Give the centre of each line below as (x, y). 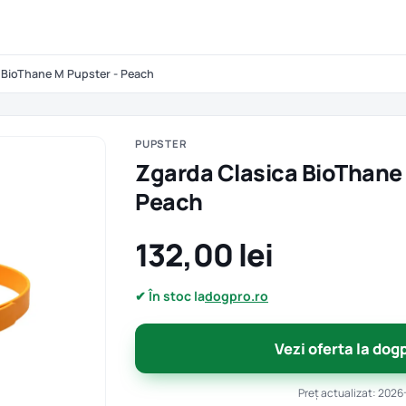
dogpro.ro (237, 296)
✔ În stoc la (170, 296)
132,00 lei (204, 255)
